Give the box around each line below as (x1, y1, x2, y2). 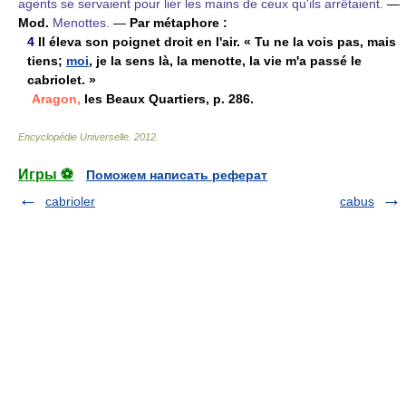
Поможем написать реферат (86, 167, 267, 182)
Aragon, (32, 91, 81, 106)
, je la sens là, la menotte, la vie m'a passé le (89, 53, 362, 68)
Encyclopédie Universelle (18, 130, 129, 142)
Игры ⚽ (18, 166, 73, 182)
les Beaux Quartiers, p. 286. (81, 91, 254, 106)
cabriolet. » (27, 72, 96, 87)
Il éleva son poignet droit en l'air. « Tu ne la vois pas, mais (38, 34, 396, 49)
